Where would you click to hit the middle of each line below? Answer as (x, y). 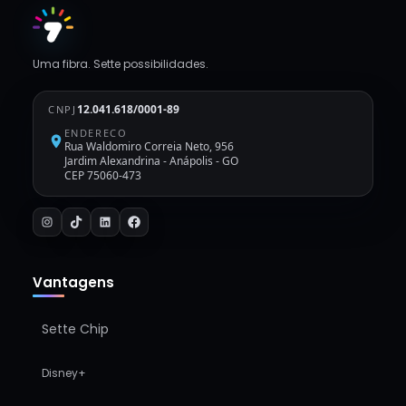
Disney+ (63, 373)
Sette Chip (75, 329)
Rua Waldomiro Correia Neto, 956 (149, 146)
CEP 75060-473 (102, 175)
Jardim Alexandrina (112, 161)
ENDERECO (96, 133)
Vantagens (73, 282)
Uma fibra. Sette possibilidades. (120, 64)
